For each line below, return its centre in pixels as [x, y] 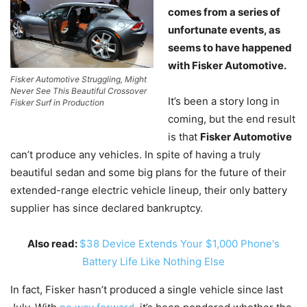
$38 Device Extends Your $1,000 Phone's [180, 244]
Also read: [53, 244]
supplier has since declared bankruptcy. [107, 208]
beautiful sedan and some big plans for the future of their [148, 172]
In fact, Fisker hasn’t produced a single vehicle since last [147, 290]
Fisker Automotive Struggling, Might [78, 79]
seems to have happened [230, 48]
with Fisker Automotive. [227, 65]
